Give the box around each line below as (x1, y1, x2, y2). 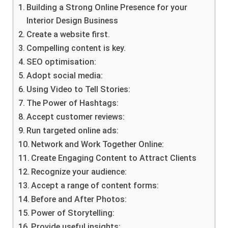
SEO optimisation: (26, 57, 97, 67)
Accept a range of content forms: (31, 181, 159, 191)
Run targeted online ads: (26, 126, 119, 136)
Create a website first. (26, 30, 110, 40)
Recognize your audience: (31, 167, 127, 177)
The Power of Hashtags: (26, 98, 119, 108)
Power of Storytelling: (31, 208, 115, 218)
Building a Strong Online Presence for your (26, 3, 188, 13)
